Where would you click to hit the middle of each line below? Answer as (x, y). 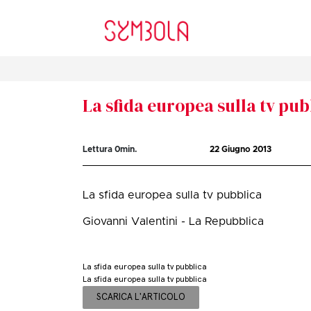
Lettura (99, 150)
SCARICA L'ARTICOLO (141, 297)
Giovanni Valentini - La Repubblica (174, 222)
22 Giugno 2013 (241, 150)
